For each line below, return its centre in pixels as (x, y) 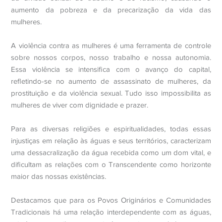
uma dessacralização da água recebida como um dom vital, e (111, 153)
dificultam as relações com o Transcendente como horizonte (111, 165)
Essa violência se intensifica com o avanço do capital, (111, 69)
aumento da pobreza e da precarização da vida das (111, 10)
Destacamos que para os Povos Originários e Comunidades (111, 200)
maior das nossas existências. (59, 176)
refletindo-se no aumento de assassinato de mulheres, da (111, 81)
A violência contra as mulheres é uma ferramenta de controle (111, 46)
